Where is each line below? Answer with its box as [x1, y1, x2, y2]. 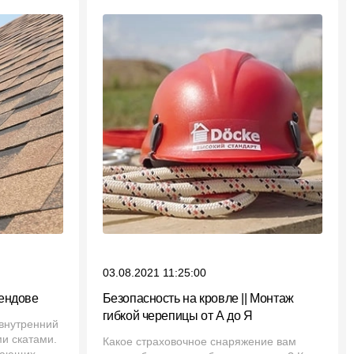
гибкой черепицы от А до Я [102, 309, 253, 323]
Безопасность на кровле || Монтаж [102, 292, 294, 306]
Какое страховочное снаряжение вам [102, 335, 296, 348]
